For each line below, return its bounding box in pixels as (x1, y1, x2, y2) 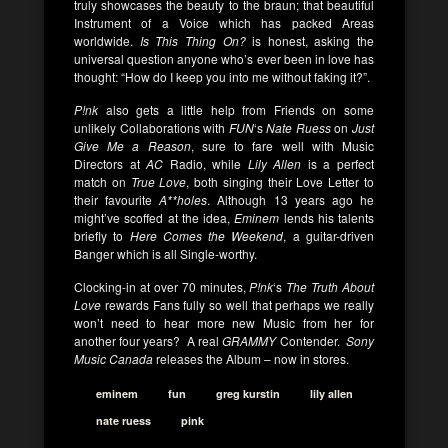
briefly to (74, 227, 130, 244)
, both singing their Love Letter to (186, 173, 375, 190)
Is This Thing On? (133, 32, 246, 49)
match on (74, 173, 126, 190)
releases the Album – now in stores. (153, 350, 349, 367)
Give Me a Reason (74, 137, 191, 154)
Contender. (276, 332, 343, 349)
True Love (125, 173, 187, 190)
